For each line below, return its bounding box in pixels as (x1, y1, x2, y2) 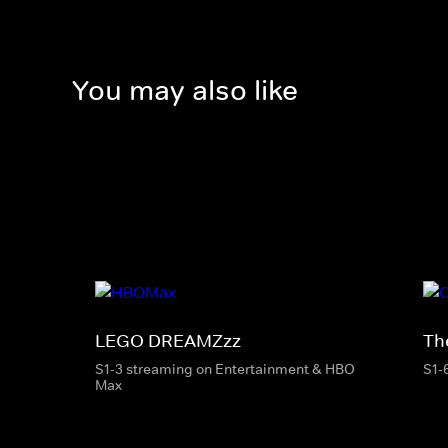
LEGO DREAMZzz (95, 329, 241, 352)
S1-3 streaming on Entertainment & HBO (95, 359, 355, 378)
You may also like (72, 73, 298, 109)
